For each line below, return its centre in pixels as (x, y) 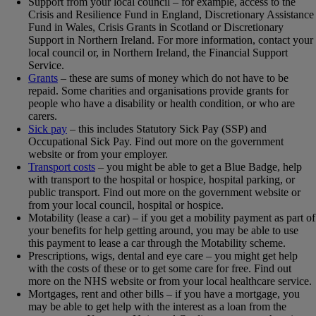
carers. (43, 116)
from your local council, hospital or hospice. (126, 205)
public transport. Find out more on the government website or (164, 192)
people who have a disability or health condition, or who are (162, 103)
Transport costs (62, 166)
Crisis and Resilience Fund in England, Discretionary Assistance (171, 14)
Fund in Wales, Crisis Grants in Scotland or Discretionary (156, 27)
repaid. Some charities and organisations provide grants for (158, 90)
